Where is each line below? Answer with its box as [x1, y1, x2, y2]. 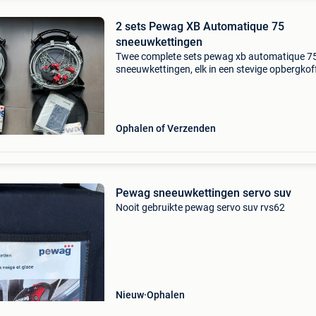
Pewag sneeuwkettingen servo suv [115, 186, 291, 200]
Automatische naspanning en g [115, 102, 252, 113]
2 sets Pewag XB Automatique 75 [115, 20, 284, 33]
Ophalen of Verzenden [115, 123, 216, 134]
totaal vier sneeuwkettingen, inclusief [115, 76, 276, 87]
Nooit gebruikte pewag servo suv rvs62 [115, 202, 285, 213]
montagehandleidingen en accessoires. [115, 89, 286, 100]
